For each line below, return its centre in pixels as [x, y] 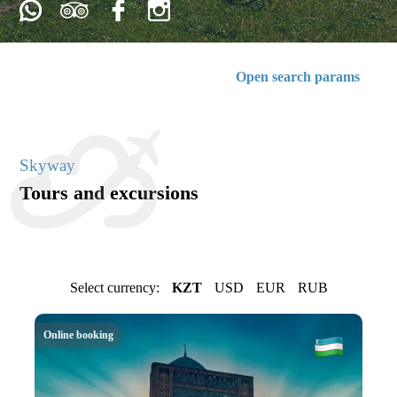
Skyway [48, 165]
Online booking [78, 335]
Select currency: [114, 288]
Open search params [297, 77]
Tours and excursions [109, 193]
